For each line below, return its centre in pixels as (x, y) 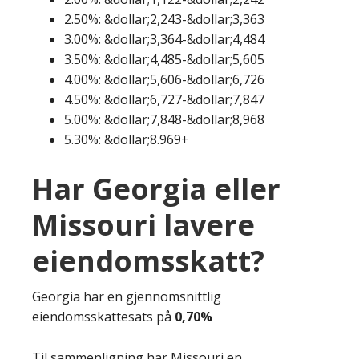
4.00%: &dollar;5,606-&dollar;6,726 (164, 79)
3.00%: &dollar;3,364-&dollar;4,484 (164, 39)
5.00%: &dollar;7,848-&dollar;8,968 (164, 119)
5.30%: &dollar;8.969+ (127, 139)
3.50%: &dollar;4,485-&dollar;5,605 (164, 59)
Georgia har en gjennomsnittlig (127, 296)
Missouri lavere (143, 224)
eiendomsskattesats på (103, 316)
